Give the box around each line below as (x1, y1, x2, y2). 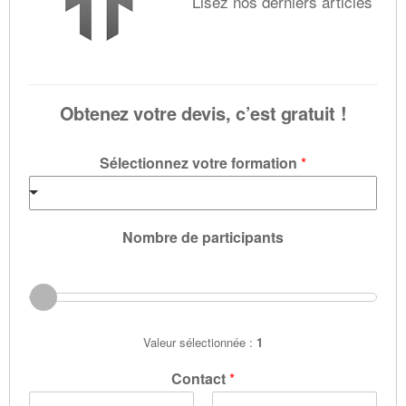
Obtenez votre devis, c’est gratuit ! (59, 99, 347, 126)
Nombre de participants (122, 226, 284, 247)
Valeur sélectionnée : (143, 333, 256, 351)
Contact (171, 367, 229, 389)
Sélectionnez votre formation (100, 151, 301, 173)
